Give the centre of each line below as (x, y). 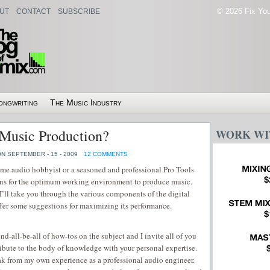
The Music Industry (86, 103)
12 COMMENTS (106, 154)
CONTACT (33, 11)
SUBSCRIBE (79, 11)
